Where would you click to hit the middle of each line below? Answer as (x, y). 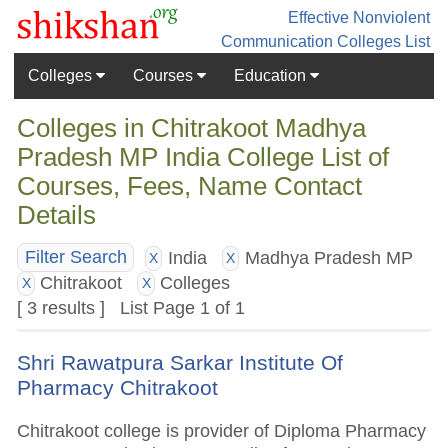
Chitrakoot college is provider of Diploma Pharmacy (222, 431)
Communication (276, 41)
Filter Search (75, 257)
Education (271, 75)
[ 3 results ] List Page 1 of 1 (131, 307)
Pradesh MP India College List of (203, 157)
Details (57, 215)
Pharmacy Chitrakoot (118, 388)
